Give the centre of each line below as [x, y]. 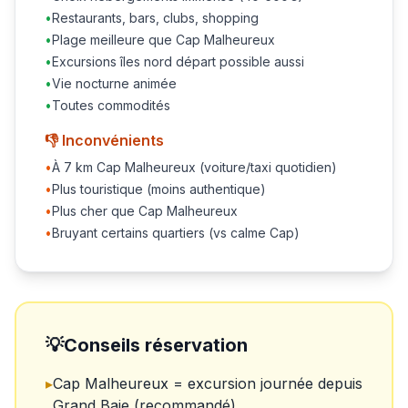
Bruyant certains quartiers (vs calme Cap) [176, 233]
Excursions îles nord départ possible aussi [178, 61]
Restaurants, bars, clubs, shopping [155, 18]
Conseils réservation [156, 345]
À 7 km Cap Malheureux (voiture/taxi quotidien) [194, 167]
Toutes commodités [111, 105]
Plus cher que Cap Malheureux [145, 211]
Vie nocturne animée [114, 83]
